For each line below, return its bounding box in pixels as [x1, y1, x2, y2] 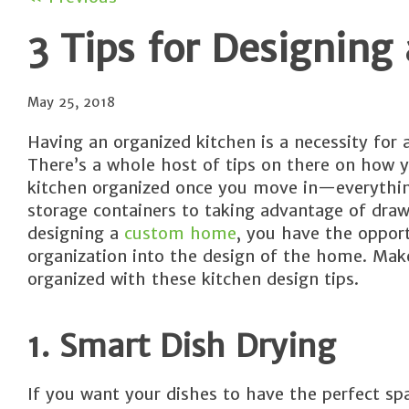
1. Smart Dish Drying [27, 326, 336, 365]
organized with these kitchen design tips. [27, 268, 359, 289]
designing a [27, 223, 124, 244]
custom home [124, 223, 236, 244]
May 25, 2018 [27, 94, 115, 110]
